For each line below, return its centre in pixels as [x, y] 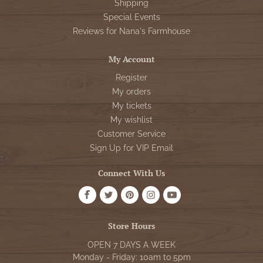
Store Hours [131, 226]
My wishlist [131, 120]
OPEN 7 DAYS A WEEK [131, 245]
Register [131, 77]
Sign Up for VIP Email [131, 148]
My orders [131, 92]
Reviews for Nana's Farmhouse [131, 31]
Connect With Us [131, 173]
